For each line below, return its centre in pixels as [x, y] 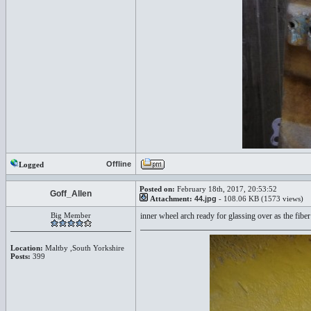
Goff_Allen [71, 194]
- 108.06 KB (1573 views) [260, 199]
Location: [27, 248]
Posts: [20, 256]
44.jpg [205, 199]
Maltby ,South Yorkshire [84, 248]
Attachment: [171, 199]
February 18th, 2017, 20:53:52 [226, 189]
